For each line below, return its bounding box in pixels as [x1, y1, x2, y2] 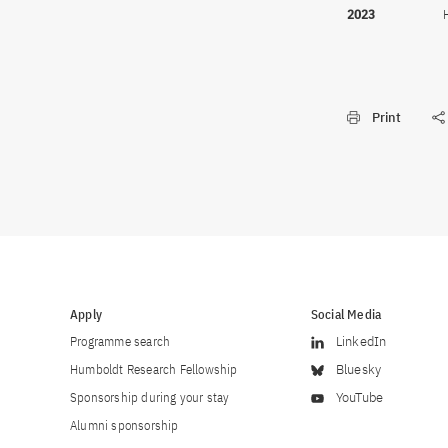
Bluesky [335, 361, 382, 378]
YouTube [335, 389, 384, 406]
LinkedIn [335, 333, 387, 350]
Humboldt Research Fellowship [70, 361, 238, 378]
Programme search [70, 333, 171, 350]
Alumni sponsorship [70, 417, 179, 434]
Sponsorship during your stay [70, 389, 230, 406]
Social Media [310, 306, 382, 323]
